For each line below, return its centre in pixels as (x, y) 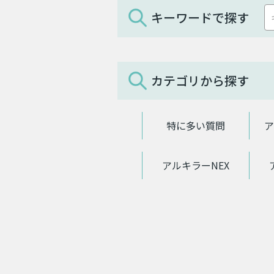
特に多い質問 (196, 125)
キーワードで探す (200, 17)
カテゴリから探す (200, 80)
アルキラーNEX (196, 165)
